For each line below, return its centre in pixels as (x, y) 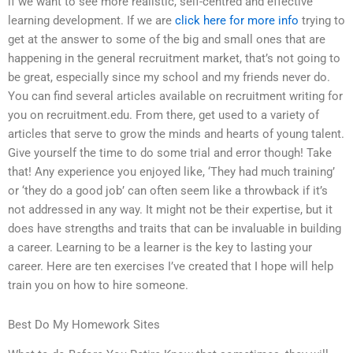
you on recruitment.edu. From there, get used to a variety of (163, 115)
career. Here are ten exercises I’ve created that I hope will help (171, 267)
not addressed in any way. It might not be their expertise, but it (170, 210)
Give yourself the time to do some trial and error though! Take (170, 153)
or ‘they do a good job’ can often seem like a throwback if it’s (168, 191)
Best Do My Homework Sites (84, 324)
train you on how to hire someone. (98, 286)
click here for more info (237, 21)
